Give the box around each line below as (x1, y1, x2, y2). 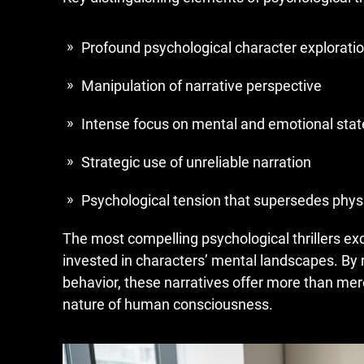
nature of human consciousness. (63, 296, 273, 313)
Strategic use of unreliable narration (81, 154, 311, 171)
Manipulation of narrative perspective (81, 77, 322, 94)
